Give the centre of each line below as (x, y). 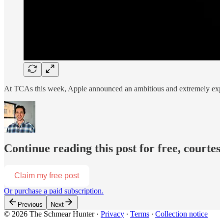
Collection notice (181, 214)
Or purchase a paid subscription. (54, 191)
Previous (30, 205)
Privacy (112, 214)
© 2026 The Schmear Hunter (49, 214)
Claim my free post (47, 176)
